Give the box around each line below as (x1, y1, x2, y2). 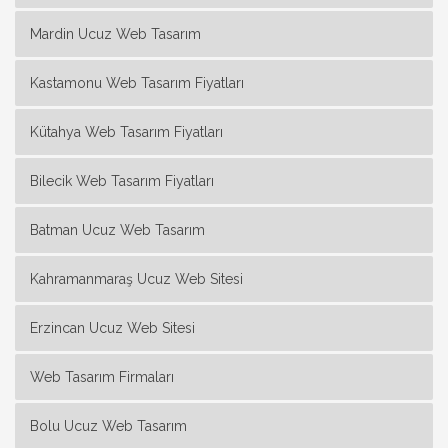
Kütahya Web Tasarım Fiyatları (30, 123, 223, 140)
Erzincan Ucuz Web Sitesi (30, 319, 195, 336)
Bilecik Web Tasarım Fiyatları (30, 172, 214, 189)
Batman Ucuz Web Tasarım (30, 221, 205, 238)
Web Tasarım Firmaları (30, 368, 174, 385)
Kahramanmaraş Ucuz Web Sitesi (30, 270, 243, 287)
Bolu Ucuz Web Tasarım (30, 417, 187, 434)
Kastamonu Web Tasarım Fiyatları (30, 74, 244, 91)
